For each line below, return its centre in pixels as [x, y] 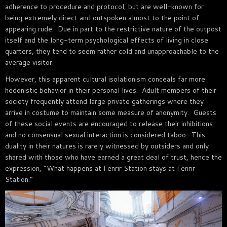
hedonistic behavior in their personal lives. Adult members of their [111, 90]
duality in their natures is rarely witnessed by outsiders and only [107, 146]
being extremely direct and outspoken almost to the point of [102, 17]
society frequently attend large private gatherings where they [104, 101]
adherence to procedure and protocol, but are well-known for [104, 6]
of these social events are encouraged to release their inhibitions [109, 123]
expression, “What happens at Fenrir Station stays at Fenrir [100, 168]
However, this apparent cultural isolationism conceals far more [105, 79]
